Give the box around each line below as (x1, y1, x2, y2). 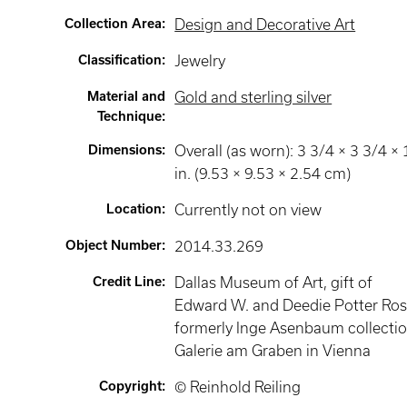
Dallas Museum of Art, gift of (174, 274, 373, 291)
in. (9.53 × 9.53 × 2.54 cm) (174, 165, 352, 182)
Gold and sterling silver (174, 89, 333, 105)
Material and (87, 89, 166, 104)
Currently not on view (174, 202, 323, 218)
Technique (97, 109, 163, 124)
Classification (78, 53, 163, 67)
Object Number (65, 238, 163, 253)
